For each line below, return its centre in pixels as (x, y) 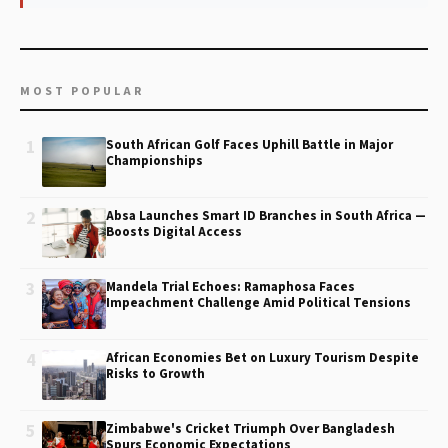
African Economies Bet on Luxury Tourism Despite (262, 358)
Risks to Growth (155, 374)
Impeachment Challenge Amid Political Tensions (258, 303)
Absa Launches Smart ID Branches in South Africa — (266, 216)
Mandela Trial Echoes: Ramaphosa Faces (230, 287)
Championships (154, 161)
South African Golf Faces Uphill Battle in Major (249, 145)
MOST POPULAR (82, 91)
